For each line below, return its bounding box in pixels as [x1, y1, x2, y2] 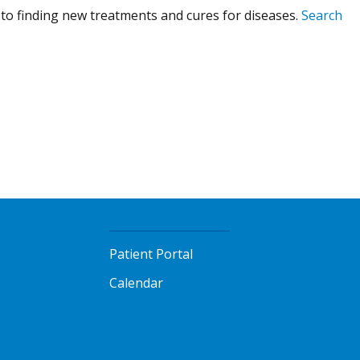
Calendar [109, 273, 164, 292]
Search [301, 6, 342, 24]
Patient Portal [109, 244, 194, 263]
